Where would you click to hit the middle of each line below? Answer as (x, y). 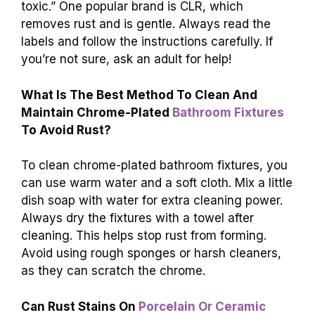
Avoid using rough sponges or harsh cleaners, (151, 253)
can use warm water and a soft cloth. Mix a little (157, 183)
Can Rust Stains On (80, 306)
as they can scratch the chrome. (113, 271)
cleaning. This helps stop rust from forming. (144, 236)
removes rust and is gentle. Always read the (146, 24)
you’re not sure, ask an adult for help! (126, 59)
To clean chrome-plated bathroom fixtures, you (154, 166)
